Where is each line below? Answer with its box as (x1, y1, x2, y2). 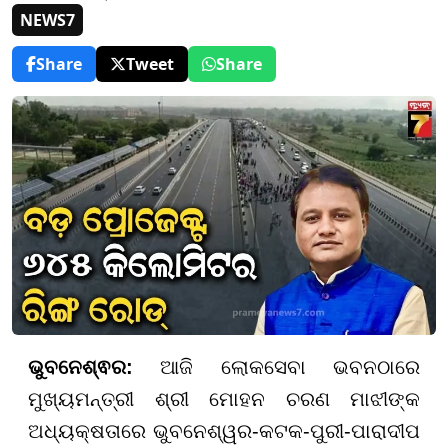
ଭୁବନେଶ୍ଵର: (28, 355, 161, 378)
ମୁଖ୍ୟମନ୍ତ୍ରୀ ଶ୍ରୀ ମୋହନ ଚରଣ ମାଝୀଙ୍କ (28, 387, 420, 410)
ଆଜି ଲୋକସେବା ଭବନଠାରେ (160, 355, 421, 378)
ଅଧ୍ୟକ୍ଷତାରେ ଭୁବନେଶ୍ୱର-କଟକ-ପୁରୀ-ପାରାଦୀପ (28, 419, 420, 442)
